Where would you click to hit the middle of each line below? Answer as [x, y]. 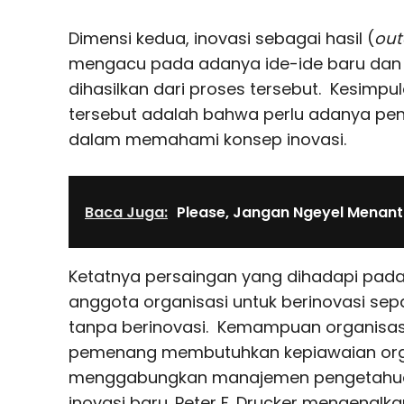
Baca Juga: [126, 212]
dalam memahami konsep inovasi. [207, 139]
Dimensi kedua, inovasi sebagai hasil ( [221, 38]
